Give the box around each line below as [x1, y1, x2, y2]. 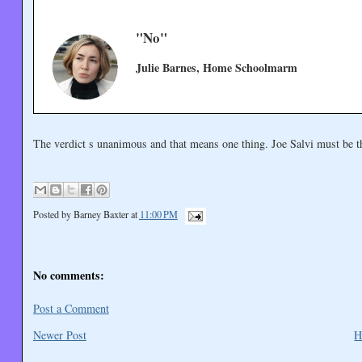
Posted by [32, 208, 74, 221]
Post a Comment [32, 300, 109, 316]
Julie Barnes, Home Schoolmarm [136, 59, 298, 77]
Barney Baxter [73, 208, 128, 221]
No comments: [32, 266, 104, 284]
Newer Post [32, 326, 86, 343]
